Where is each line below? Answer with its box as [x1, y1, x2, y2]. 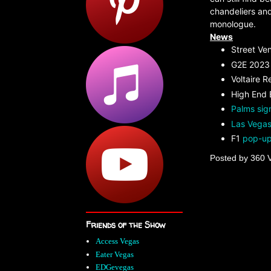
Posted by [210, 153, 250, 163]
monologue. [210, 19, 256, 29]
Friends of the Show [86, 219, 165, 230]
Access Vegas [96, 237, 140, 246]
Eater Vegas [96, 249, 134, 259]
